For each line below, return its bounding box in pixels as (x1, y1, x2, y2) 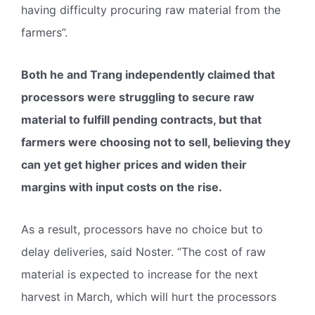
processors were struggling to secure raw (21, 89, 255, 104)
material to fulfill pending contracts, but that (21, 112, 262, 127)
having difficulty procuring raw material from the (21, 2, 281, 17)
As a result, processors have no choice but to (21, 221, 263, 236)
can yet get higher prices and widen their (21, 157, 247, 172)
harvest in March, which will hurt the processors (21, 289, 276, 304)
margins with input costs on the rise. (21, 179, 222, 194)
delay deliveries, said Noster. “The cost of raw (21, 244, 266, 259)
